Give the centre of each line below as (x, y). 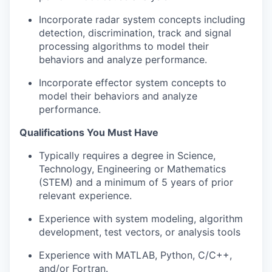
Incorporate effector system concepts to (133, 83)
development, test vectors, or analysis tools (140, 232)
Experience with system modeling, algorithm (141, 219)
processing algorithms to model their (124, 46)
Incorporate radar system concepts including (142, 19)
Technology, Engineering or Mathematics (132, 169)
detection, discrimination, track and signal (135, 33)
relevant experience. (85, 195)
